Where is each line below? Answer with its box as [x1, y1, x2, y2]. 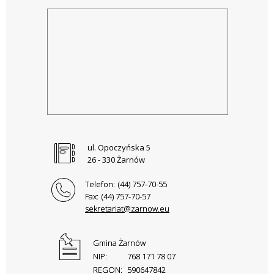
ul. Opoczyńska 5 [87, 142, 150, 154]
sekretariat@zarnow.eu [85, 203, 169, 215]
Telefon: [85, 179, 115, 190]
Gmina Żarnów [93, 237, 146, 249]
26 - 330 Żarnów [87, 154, 145, 166]
